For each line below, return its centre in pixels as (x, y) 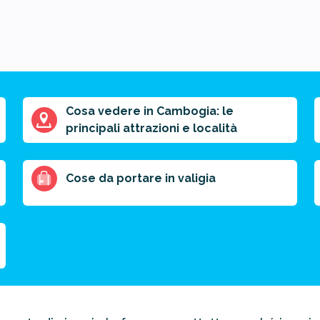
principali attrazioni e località (151, 128)
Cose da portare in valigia (141, 178)
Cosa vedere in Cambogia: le (150, 111)
